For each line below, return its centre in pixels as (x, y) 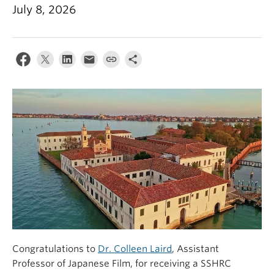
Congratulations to (55, 249)
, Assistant (195, 249)
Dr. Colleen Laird (135, 249)
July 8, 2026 (44, 9)
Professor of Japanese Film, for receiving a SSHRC (122, 264)
